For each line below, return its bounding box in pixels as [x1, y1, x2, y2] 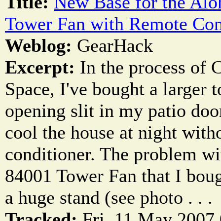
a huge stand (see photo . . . [5, 187, 213, 208]
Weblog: [5, 35, 77, 56]
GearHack [77, 35, 153, 56]
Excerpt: [5, 57, 80, 78]
